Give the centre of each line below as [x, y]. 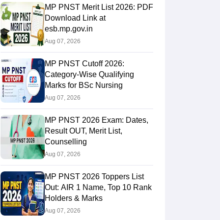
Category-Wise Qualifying [89, 74]
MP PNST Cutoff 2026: [84, 64]
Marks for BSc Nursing [83, 85]
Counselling [66, 142]
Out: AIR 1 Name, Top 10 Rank [98, 187]
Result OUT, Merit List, [83, 131]
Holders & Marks [73, 198]
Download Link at [75, 18]
